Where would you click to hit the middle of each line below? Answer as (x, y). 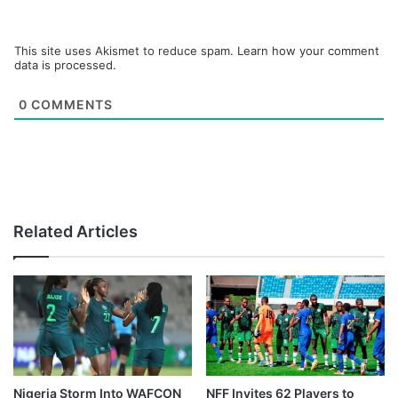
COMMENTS (70, 105)
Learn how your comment (308, 51)
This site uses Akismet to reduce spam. (126, 51)
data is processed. (65, 65)
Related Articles (76, 232)
